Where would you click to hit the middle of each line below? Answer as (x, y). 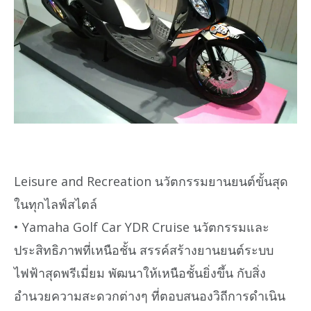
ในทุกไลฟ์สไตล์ (56, 204)
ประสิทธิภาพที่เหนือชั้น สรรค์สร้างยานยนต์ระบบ (144, 250)
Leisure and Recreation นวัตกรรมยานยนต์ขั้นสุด (151, 181)
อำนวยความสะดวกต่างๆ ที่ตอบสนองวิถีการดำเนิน (150, 295)
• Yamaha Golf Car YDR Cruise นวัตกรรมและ (142, 227)
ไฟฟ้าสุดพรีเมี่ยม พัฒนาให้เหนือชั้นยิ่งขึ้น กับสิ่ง (140, 272)
